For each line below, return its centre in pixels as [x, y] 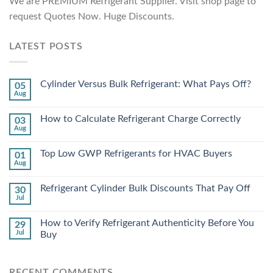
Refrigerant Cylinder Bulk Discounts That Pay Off [145, 188]
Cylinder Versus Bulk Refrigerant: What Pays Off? [146, 84]
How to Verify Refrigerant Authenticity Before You [147, 223]
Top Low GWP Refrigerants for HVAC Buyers [136, 153]
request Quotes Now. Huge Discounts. [92, 17]
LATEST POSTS [46, 47]
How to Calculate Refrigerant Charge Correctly [140, 119]
